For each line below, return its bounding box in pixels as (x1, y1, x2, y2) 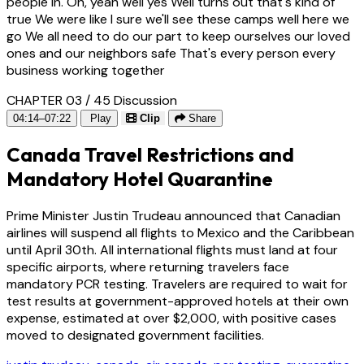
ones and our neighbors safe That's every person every (6, 44, 336, 62)
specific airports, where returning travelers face (6, 258, 289, 276)
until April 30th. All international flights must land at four (6, 241, 338, 259)
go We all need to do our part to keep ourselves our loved (6, 27, 350, 45)
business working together (6, 61, 165, 79)
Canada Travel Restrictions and (6, 142, 294, 167)
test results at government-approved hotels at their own (6, 292, 349, 310)
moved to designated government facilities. (6, 327, 264, 344)
